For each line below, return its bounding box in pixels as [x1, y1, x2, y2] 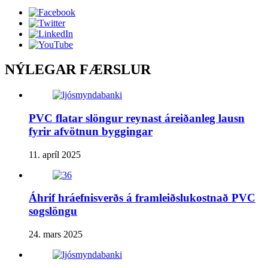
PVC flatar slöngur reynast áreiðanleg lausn [29, 112, 245, 125]
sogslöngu [29, 205, 77, 218]
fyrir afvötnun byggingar [29, 125, 153, 138]
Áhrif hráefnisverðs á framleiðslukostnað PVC [29, 191, 255, 205]
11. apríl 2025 [29, 149, 81, 160]
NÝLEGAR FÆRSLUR [5, 62, 151, 78]
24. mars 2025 [29, 229, 83, 240]
